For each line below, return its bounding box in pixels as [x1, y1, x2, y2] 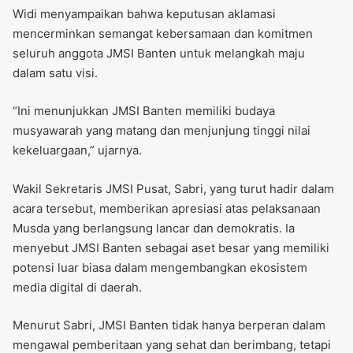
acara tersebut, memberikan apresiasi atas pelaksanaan [13, 200, 321, 216]
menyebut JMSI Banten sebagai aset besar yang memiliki [13, 240, 329, 255]
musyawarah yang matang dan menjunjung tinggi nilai [13, 123, 310, 139]
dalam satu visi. [13, 65, 98, 81]
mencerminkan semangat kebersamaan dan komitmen [13, 26, 313, 42]
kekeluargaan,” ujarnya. [13, 143, 142, 158]
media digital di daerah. [13, 279, 142, 295]
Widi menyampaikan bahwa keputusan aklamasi [13, 6, 276, 22]
